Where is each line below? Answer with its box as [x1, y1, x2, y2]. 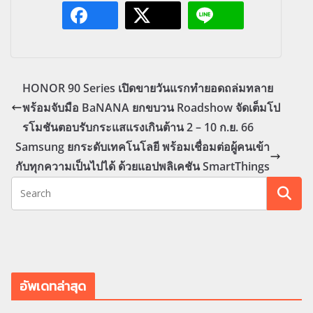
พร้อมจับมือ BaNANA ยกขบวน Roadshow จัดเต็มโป [22, 99, 280, 115]
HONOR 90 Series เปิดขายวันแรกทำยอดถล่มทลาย [22, 80, 273, 96]
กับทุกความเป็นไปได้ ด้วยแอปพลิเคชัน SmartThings [15, 158, 270, 174]
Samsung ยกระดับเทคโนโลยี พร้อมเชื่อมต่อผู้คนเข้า [15, 138, 270, 154]
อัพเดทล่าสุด [20, 276, 87, 296]
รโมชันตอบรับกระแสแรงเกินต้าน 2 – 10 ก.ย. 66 [22, 119, 254, 135]
